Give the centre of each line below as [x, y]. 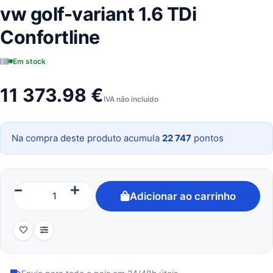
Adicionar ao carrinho [183, 196]
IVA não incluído [131, 99]
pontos [207, 138]
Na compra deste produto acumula [87, 138]
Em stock [29, 62]
